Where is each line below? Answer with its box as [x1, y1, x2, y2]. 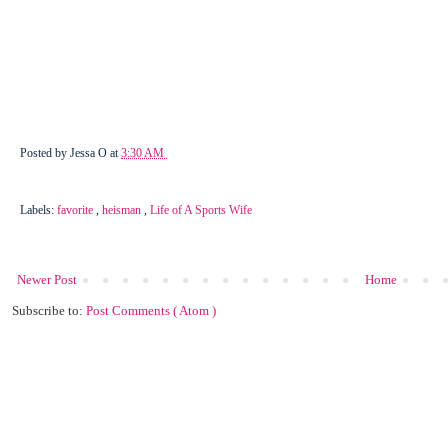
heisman [102, 203, 144, 217]
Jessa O [70, 146, 110, 160]
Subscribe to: [12, 302, 86, 318]
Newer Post [17, 271, 77, 287]
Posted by [20, 146, 70, 160]
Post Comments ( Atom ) [86, 302, 216, 318]
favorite [57, 203, 96, 217]
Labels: [20, 203, 57, 217]
